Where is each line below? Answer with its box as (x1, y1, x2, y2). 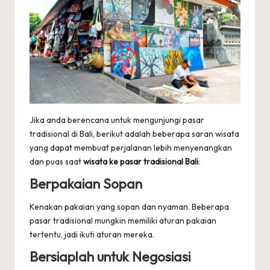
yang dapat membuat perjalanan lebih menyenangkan (30, 142, 232, 153)
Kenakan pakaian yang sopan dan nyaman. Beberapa (30, 201, 229, 213)
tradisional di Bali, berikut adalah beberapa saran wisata (30, 128, 239, 139)
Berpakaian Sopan (30, 175, 142, 192)
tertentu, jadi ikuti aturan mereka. (30, 229, 154, 240)
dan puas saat (30, 155, 83, 167)
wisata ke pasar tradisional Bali (83, 155, 198, 167)
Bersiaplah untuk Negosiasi (30, 248, 190, 266)
